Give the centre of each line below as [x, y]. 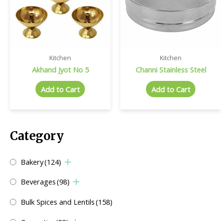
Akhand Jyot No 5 [60, 69]
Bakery [32, 162]
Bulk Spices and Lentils [58, 202]
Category [37, 136]
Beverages [38, 182]
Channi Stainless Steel [171, 69]
